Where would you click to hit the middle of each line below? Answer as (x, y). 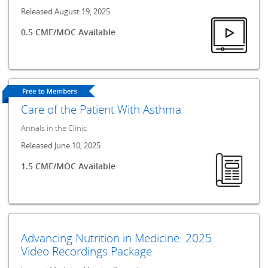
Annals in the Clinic (54, 129)
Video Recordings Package (87, 251)
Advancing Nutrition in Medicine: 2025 (117, 237)
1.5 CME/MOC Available (68, 166)
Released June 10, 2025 (61, 146)
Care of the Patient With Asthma (101, 109)
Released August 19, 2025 (66, 11)
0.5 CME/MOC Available (68, 32)
